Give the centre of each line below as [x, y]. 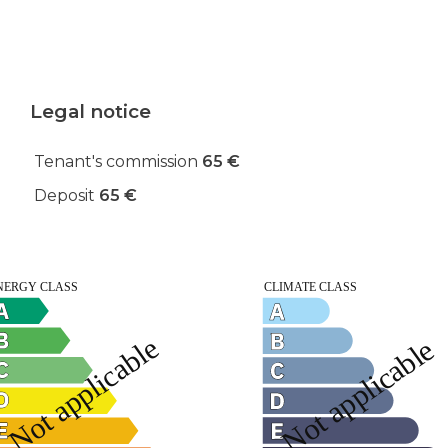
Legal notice [90, 111]
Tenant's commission [118, 161]
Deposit [66, 195]
